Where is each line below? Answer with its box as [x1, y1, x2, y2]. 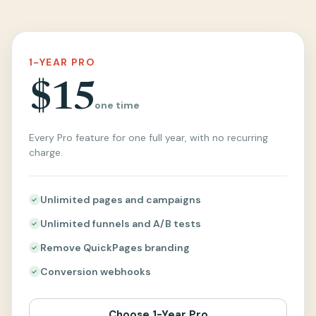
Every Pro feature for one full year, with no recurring [29, 130, 268, 144]
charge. [29, 145, 63, 159]
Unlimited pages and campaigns [40, 193, 201, 206]
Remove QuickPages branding [40, 241, 190, 254]
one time [95, 98, 140, 111]
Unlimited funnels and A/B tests [40, 217, 201, 230]
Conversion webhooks [40, 265, 151, 278]
